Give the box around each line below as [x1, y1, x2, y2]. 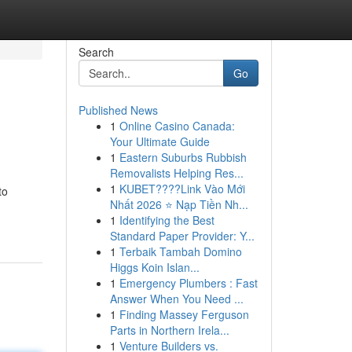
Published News [78, 102, 158, 118]
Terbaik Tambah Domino [119, 244, 242, 259]
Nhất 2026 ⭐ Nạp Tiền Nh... [109, 196, 248, 212]
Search [78, 44, 114, 60]
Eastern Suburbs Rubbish [119, 149, 247, 165]
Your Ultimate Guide [109, 134, 210, 149]
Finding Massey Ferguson [119, 306, 249, 322]
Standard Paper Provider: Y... [109, 228, 255, 244]
